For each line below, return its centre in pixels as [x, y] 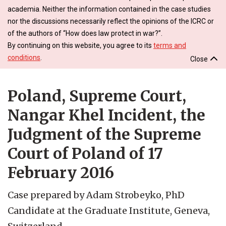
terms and [170, 45]
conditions [24, 57]
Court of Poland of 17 [85, 153]
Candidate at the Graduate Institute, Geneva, [109, 210]
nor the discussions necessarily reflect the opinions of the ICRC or [111, 21]
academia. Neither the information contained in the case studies [109, 9]
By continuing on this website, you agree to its [80, 45]
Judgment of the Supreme [104, 134]
